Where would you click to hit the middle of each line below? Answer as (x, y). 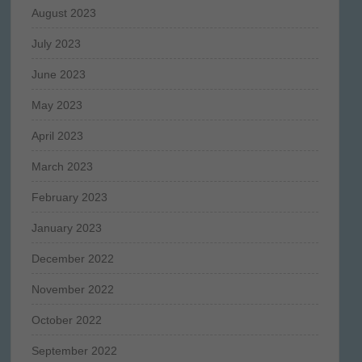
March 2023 (62, 166)
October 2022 (66, 320)
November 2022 (72, 289)
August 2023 (63, 13)
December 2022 (72, 258)
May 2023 (57, 105)
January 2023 (66, 227)
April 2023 (57, 135)
